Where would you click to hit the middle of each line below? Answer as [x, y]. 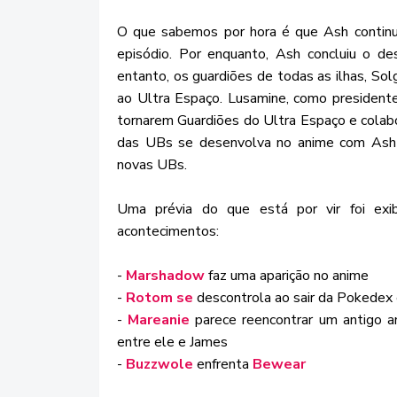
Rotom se [160, 298]
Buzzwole [160, 364]
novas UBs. [152, 165]
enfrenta [223, 364]
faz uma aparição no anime [287, 276]
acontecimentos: [168, 231]
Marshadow [165, 276]
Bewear [279, 364]
